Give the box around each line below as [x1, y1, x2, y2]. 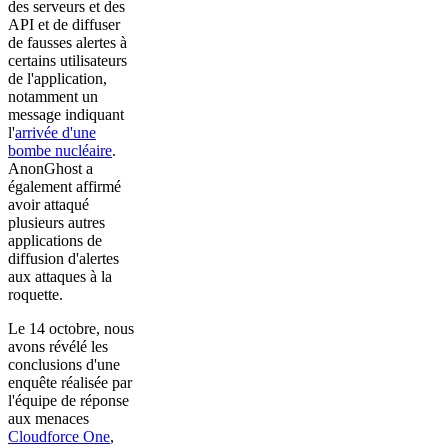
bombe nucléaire [8, 142, 112, 160]
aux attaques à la [8, 268, 112, 286]
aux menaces [8, 410, 89, 428]
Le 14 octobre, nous [8, 320, 134, 338]
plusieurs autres [8, 214, 105, 232]
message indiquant [8, 106, 124, 124]
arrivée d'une [15, 124, 96, 142]
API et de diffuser [8, 16, 120, 34]
